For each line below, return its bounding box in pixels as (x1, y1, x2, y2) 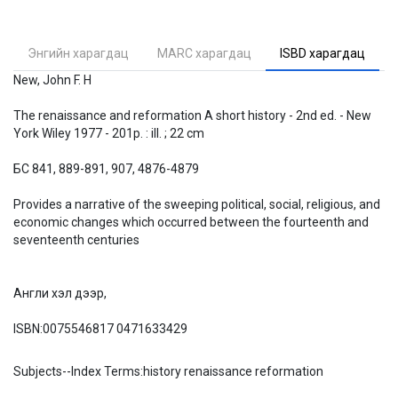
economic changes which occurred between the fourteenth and (13, 215, 369, 229)
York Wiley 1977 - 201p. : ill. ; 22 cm (13, 126, 204, 140)
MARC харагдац (157, 46, 251, 60)
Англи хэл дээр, (13, 286, 107, 300)
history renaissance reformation (143, 364, 323, 378)
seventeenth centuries (13, 233, 139, 247)
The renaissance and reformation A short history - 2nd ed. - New (13, 108, 371, 123)
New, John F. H (13, 73, 92, 87)
